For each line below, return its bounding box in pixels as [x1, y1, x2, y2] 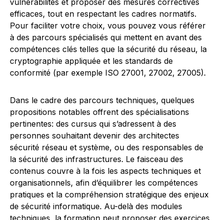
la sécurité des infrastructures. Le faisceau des [10, 154, 183, 164]
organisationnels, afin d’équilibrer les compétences [10, 178, 198, 188]
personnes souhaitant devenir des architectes [10, 131, 179, 140]
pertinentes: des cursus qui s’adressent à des [10, 119, 176, 129]
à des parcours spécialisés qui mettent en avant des [10, 32, 202, 42]
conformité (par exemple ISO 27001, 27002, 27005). [10, 68, 206, 78]
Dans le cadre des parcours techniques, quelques [10, 95, 194, 105]
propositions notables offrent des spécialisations [10, 107, 189, 117]
